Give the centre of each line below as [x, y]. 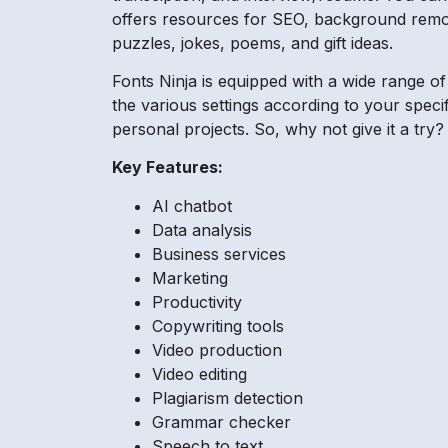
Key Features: [167, 167]
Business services [219, 253]
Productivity [197, 301]
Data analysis [202, 229]
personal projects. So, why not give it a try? [278, 128]
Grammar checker [221, 421]
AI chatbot [192, 205]
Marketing [190, 277]
